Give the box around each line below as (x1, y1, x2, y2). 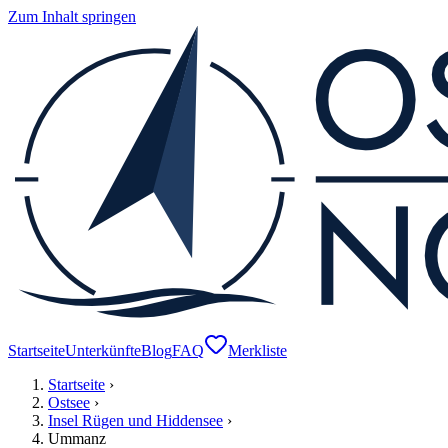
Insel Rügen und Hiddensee (48, 412, 223, 429)
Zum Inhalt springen (8, 8, 136, 25)
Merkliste (228, 342, 287, 359)
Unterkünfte (65, 342, 141, 359)
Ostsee (48, 394, 90, 411)
